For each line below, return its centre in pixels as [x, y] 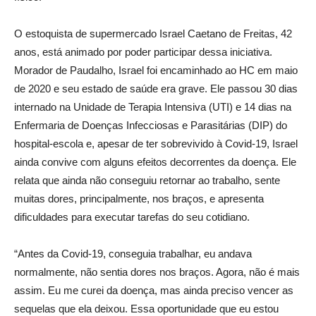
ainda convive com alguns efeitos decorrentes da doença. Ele [155, 162]
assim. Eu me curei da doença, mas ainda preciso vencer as [154, 290]
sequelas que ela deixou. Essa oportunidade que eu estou [146, 309]
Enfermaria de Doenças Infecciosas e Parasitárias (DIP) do [151, 125]
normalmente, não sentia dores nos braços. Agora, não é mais [157, 272]
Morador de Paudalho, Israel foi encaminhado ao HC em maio [156, 70]
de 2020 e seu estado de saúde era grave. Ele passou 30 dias [156, 89]
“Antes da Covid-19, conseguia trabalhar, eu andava [133, 254]
